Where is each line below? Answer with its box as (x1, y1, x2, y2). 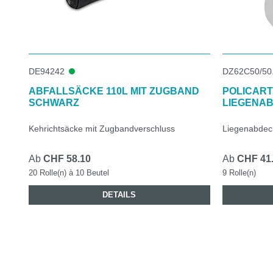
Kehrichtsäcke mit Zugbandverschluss (29, 123, 175, 133)
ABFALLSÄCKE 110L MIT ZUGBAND (29, 85, 199, 96)
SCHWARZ (29, 97, 79, 108)
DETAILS (102, 190, 136, 199)
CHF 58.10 (43, 153, 91, 164)
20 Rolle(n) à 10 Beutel (29, 168, 109, 177)
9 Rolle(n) (222, 168, 256, 177)
